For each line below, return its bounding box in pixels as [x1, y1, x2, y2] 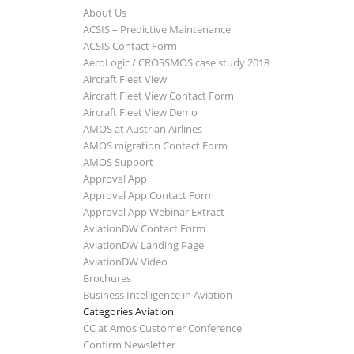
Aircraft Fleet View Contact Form [83, 88, 235, 103]
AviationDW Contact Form [83, 221, 206, 235]
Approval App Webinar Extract [83, 205, 225, 219]
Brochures [83, 271, 132, 285]
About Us [83, 6, 127, 20]
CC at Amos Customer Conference [83, 321, 243, 335]
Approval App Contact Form [83, 188, 215, 202]
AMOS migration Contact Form [83, 138, 228, 153]
